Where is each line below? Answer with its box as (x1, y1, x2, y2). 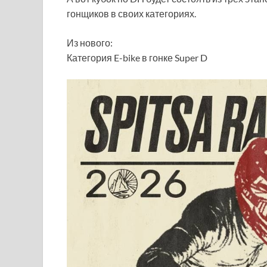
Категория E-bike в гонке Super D (67, 52, 207, 63)
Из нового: (67, 37, 113, 48)
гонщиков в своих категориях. (67, 8, 196, 19)
